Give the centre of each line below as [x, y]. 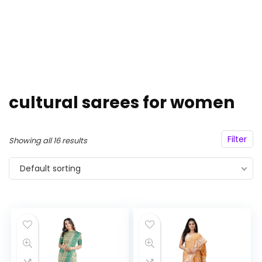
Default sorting [50, 168]
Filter [237, 139]
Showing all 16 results [48, 141]
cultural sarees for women [122, 103]
